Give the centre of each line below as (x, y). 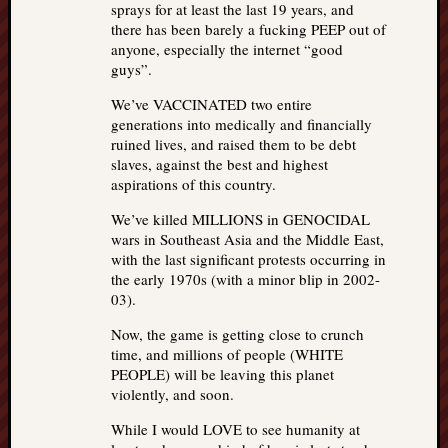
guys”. (131, 69)
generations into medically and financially (241, 124)
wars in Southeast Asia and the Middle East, (247, 239)
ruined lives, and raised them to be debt (233, 144)
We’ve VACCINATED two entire (211, 104)
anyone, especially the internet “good (227, 49)
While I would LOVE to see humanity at (235, 429)
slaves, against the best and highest (219, 164)
